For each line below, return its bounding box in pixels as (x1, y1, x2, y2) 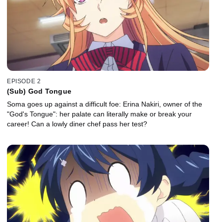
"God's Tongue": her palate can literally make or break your (7, 110, 192, 118)
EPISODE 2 (7, 78, 41, 85)
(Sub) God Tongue (7, 87, 71, 96)
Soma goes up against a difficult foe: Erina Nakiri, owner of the (7, 100, 202, 109)
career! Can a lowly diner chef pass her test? (7, 120, 147, 128)
